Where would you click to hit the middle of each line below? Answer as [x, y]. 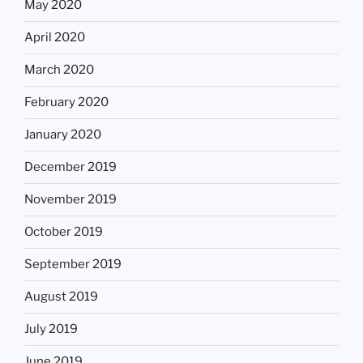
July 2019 [51, 329]
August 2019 [61, 297]
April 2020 [55, 38]
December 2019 [70, 167]
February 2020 [66, 102]
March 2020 [59, 70]
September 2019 [73, 265]
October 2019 [64, 232]
